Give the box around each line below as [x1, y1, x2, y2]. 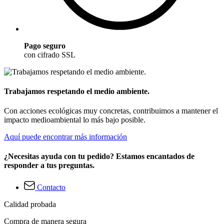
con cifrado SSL [24, 50, 75, 59]
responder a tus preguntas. [4, 161, 94, 170]
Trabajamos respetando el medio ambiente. [4, 86, 149, 95]
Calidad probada [4, 199, 56, 208]
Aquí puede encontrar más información [4, 132, 127, 141]
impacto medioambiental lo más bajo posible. [4, 115, 145, 124]
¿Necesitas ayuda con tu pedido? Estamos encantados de [4, 152, 194, 161]
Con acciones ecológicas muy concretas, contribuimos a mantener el [4, 106, 218, 115]
